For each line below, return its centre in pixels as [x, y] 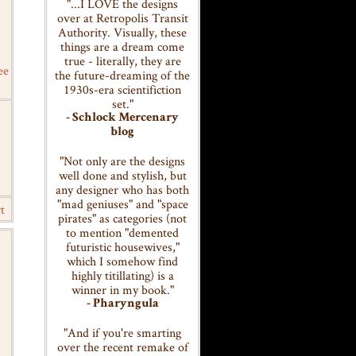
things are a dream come [122, 46]
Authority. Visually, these [122, 32]
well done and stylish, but [122, 175]
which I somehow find [122, 261]
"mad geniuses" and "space [122, 204]
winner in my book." [122, 290]
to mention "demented [122, 232]
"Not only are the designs [122, 161]
